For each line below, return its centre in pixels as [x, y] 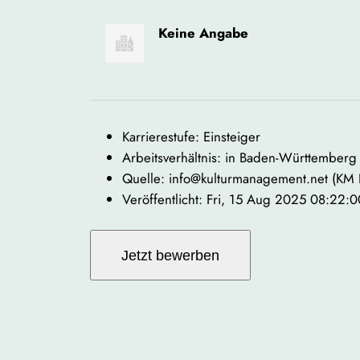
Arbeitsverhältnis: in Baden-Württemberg [239, 158]
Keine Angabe [203, 33]
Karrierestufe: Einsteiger [191, 137]
